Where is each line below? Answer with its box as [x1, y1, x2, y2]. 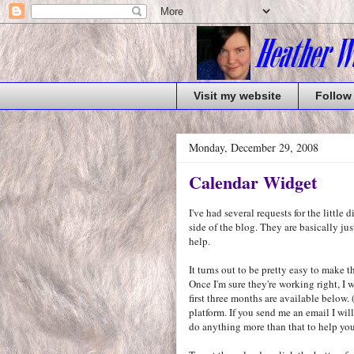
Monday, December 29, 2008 [189, 139, 318, 155]
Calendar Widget [189, 168, 317, 195]
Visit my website [194, 89, 281, 103]
